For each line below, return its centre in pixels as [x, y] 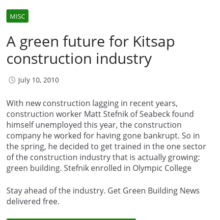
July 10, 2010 [39, 80]
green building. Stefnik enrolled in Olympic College [99, 168]
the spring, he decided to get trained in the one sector [106, 146]
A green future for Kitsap [91, 41]
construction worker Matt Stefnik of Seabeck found [100, 114]
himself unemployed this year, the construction [94, 124]
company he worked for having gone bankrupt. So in [103, 135]
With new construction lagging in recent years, [92, 103]
